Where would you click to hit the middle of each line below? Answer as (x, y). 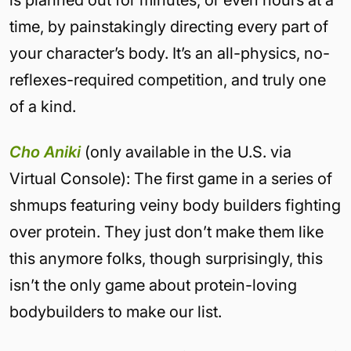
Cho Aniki (45, 152)
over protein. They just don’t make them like (166, 232)
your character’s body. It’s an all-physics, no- (170, 53)
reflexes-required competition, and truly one (168, 80)
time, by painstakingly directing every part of (169, 27)
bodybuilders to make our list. (118, 312)
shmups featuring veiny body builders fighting (175, 205)
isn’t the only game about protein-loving (153, 285)
